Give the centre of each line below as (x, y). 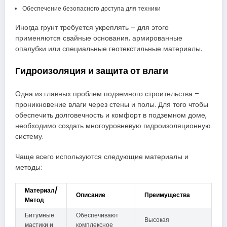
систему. (29, 137)
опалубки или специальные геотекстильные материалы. (109, 49)
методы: (29, 168)
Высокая (157, 219)
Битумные (40, 215)
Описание (91, 195)
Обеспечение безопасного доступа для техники (91, 8)
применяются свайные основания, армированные (99, 38)
